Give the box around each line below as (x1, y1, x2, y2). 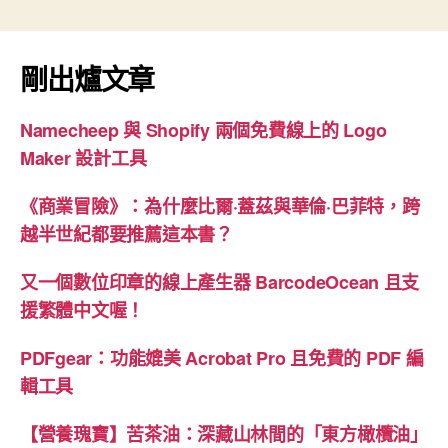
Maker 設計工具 (20, 145, 147, 172)
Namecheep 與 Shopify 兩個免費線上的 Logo (20, 117, 387, 144)
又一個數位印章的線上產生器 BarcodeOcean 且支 (20, 269, 420, 296)
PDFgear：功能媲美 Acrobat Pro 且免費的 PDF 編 (20, 345, 424, 372)
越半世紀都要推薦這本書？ (20, 221, 233, 248)
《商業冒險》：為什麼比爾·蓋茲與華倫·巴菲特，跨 (20, 193, 420, 220)
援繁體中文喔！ (20, 297, 145, 324)
